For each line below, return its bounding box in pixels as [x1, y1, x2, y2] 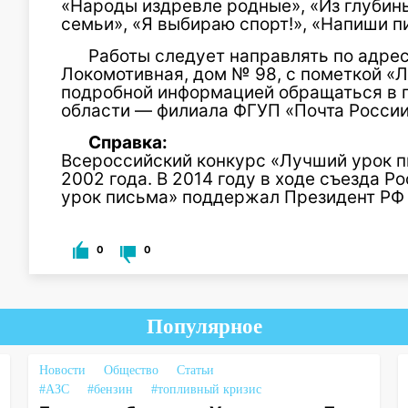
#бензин [87, 382, 133, 396]
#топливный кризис [150, 382, 261, 396]
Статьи [176, 363, 214, 377]
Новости [38, 363, 86, 377]
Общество [103, 363, 158, 377]
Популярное [146, 315, 262, 338]
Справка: [88, 132, 168, 153]
